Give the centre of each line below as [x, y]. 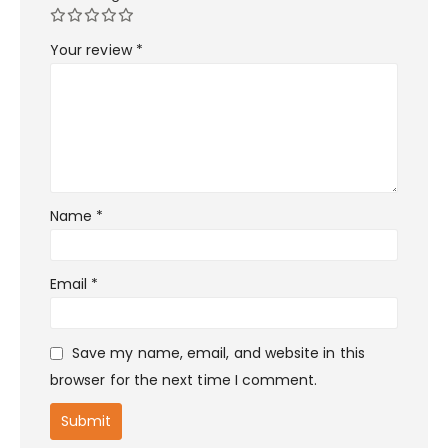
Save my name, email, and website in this [218, 353]
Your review [93, 50]
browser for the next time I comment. [184, 380]
